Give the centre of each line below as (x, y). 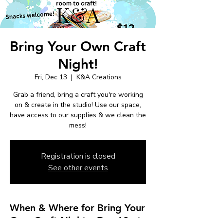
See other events (78, 168)
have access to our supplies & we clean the (78, 115)
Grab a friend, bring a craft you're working (78, 94)
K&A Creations (99, 77)
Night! (78, 64)
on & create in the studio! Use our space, (78, 105)
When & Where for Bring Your (77, 208)
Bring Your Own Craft (78, 46)
